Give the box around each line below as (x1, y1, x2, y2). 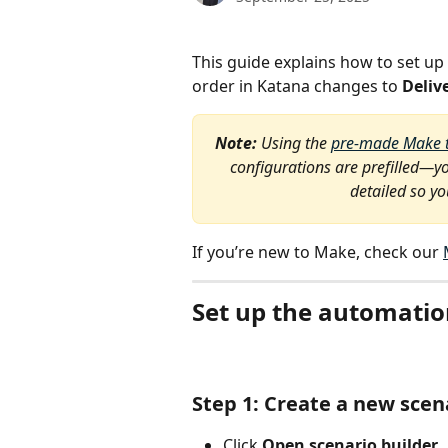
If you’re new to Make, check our (192, 241, 443, 263)
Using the (260, 132, 331, 154)
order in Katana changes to (192, 75, 402, 97)
